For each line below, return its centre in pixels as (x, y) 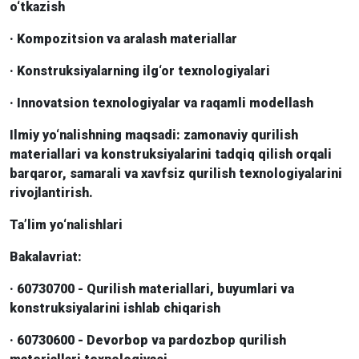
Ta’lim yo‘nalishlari (66, 225)
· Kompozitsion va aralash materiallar (123, 39)
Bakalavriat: (46, 257)
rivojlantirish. (51, 193)
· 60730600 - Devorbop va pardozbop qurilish (148, 340)
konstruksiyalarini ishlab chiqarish (115, 308)
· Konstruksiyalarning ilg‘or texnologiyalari (140, 71)
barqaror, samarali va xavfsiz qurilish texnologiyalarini (176, 173)
